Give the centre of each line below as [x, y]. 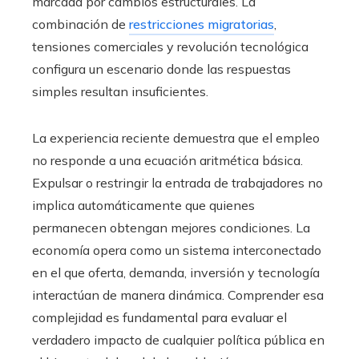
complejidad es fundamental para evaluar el [159, 317]
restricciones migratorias [202, 24]
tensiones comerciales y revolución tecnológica [170, 46]
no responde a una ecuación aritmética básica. [167, 160]
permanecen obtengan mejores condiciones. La [171, 228]
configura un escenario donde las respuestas [161, 69]
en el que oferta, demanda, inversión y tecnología [176, 272]
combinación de [81, 24]
